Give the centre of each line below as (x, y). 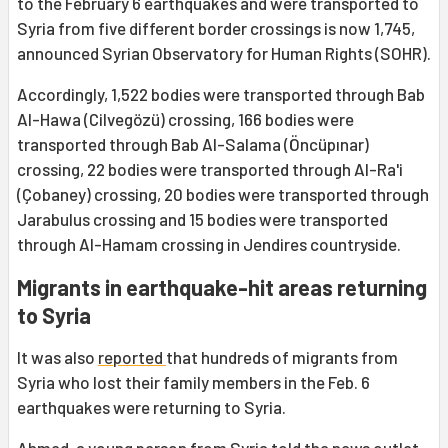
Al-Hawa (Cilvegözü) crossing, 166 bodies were (185, 119)
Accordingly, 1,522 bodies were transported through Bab (221, 94)
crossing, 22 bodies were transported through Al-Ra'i (210, 169)
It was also (57, 357)
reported (132, 357)
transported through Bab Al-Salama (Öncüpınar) (193, 144)
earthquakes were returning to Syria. (151, 407)
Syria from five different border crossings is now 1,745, (216, 28)
